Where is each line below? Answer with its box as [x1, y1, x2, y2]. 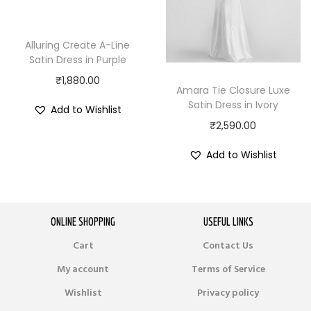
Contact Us [203, 238, 253, 253]
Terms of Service [191, 262, 265, 276]
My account [57, 262, 109, 276]
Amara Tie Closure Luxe [176, 83, 290, 97]
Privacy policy [197, 285, 259, 300]
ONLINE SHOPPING [51, 215, 115, 228]
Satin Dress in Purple [28, 53, 126, 67]
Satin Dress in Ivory [187, 97, 278, 112]
